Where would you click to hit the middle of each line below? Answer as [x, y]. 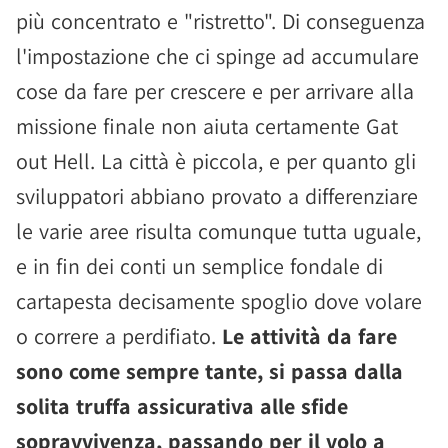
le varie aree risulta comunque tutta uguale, [218, 231]
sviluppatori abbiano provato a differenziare [217, 196]
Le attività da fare [309, 336]
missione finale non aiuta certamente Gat [207, 126]
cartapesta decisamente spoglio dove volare [219, 301]
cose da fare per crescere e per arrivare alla [215, 91]
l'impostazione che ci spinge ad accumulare [217, 56]
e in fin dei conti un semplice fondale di [199, 266]
